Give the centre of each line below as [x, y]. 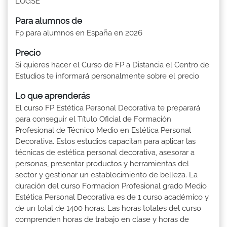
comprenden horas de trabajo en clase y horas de [102, 219]
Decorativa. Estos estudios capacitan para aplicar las [105, 141]
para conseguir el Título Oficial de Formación [93, 119]
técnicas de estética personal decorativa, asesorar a [105, 152]
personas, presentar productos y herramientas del [102, 163]
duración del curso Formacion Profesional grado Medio [111, 186]
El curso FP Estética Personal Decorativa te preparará [108, 108]
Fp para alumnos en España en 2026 [79, 33]
